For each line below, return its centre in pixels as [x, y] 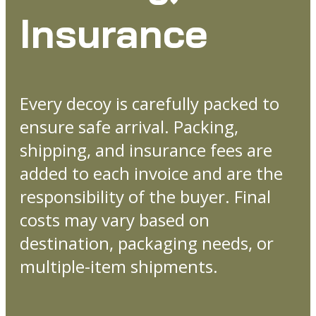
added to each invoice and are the [151, 173]
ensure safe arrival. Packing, [129, 126]
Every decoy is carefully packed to [150, 103]
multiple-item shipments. [119, 266]
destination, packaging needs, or [147, 243]
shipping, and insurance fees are [146, 150]
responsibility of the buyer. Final [145, 196]
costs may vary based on [115, 219]
